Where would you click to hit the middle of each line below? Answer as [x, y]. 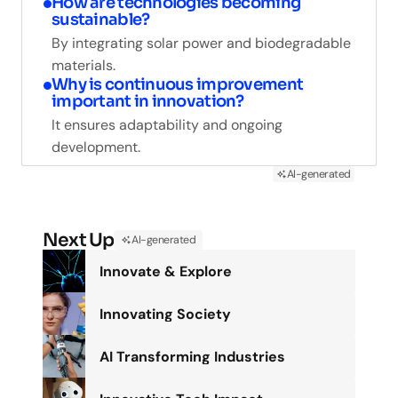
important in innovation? [148, 102]
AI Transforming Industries [192, 356]
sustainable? [101, 20]
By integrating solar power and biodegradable [201, 44]
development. [96, 147]
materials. [84, 66]
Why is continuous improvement [178, 85]
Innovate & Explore [166, 271]
